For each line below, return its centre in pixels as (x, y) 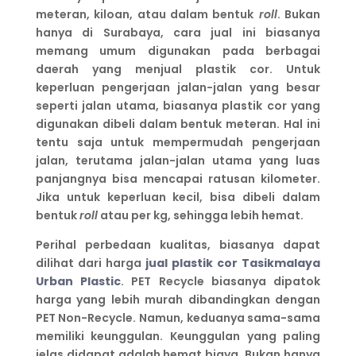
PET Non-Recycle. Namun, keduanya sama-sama (178, 318)
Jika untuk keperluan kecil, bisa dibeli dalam (178, 197)
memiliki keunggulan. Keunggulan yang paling (178, 336)
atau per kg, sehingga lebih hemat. (200, 215)
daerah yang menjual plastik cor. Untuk (178, 69)
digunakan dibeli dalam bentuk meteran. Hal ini (178, 124)
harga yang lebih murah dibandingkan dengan (178, 300)
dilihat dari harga (90, 263)
